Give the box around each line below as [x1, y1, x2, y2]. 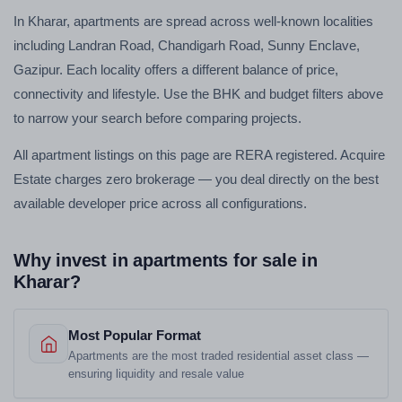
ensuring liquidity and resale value [68, 367, 244, 380]
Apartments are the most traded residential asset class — [68, 349, 369, 363]
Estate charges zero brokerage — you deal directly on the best [13, 171, 379, 187]
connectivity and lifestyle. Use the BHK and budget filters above [13, 86, 383, 101]
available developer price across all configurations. [13, 196, 307, 211]
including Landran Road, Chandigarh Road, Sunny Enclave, [13, 38, 360, 53]
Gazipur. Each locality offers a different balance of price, [13, 62, 338, 77]
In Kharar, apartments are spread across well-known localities [13, 13, 373, 29]
